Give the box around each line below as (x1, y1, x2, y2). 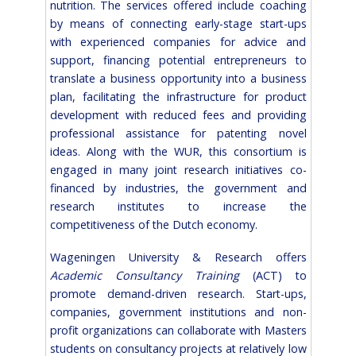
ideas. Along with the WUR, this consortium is (49, 143, 307, 159)
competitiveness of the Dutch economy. (49, 216, 257, 232)
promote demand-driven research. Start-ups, (49, 285, 307, 301)
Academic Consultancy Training (49, 267, 239, 283)
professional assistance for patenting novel (49, 125, 307, 141)
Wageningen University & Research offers (49, 249, 307, 265)
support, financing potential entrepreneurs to (49, 52, 307, 68)
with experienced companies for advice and (49, 33, 307, 49)
